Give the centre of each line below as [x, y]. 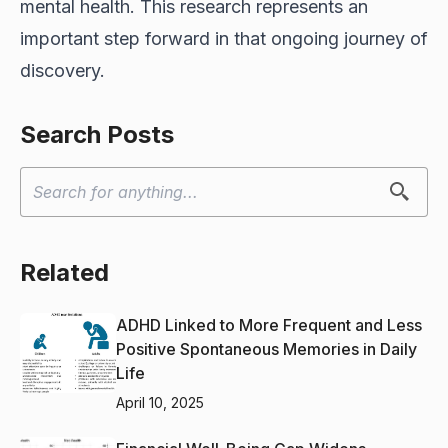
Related [64, 272]
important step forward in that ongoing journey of [224, 38]
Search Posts [97, 134]
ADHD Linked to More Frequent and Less [269, 324]
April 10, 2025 [160, 402]
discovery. [62, 70]
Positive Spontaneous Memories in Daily [266, 348]
